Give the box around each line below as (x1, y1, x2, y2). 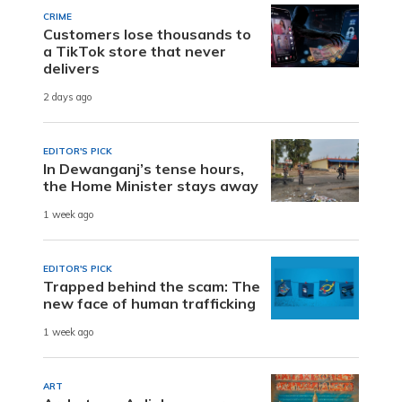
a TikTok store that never (43, 41, 226, 60)
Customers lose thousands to (43, 24, 251, 43)
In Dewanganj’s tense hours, (43, 159, 244, 178)
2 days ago (43, 91, 92, 104)
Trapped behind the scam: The (43, 276, 260, 295)
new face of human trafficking (43, 293, 256, 312)
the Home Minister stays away (43, 176, 258, 195)
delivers (43, 58, 100, 77)
